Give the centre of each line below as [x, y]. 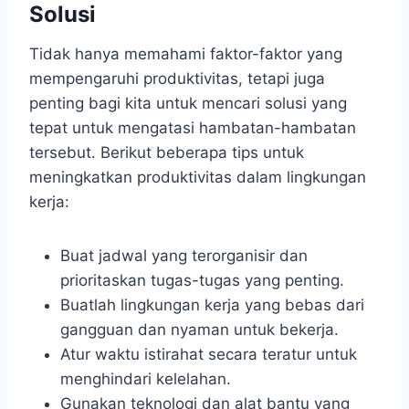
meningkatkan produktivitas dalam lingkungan [198, 178]
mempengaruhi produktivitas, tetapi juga [177, 79]
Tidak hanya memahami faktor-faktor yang [186, 54]
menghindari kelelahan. [146, 379]
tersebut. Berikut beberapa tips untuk [167, 153]
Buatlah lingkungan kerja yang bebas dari [212, 305]
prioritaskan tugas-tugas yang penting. [202, 281]
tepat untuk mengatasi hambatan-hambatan [193, 128]
